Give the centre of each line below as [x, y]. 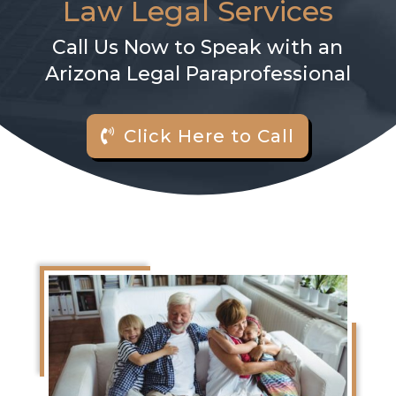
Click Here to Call [209, 137]
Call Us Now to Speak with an [198, 48]
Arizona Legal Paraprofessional [198, 74]
